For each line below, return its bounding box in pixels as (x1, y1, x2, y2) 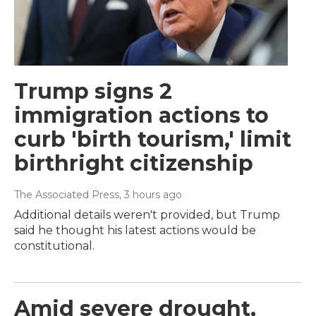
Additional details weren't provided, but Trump (14, 208, 280, 222)
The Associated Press (14, 188, 119, 202)
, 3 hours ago (119, 188, 182, 202)
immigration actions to (14, 102, 269, 129)
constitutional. (14, 239, 95, 253)
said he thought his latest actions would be (14, 224, 256, 238)
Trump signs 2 (14, 78, 172, 105)
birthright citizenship (14, 150, 253, 177)
